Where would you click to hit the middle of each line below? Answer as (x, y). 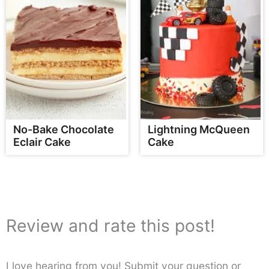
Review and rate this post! (110, 226)
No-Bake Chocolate (64, 130)
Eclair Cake (42, 142)
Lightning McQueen (199, 130)
